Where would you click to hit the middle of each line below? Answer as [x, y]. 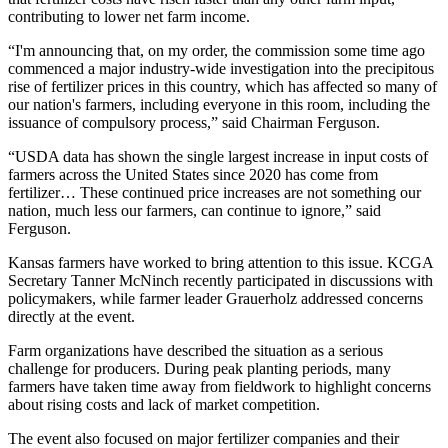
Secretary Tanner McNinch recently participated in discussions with [220, 280]
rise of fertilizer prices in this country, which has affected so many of [222, 86]
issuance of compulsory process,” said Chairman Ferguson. [194, 122]
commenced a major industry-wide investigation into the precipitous [221, 68]
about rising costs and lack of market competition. [164, 404]
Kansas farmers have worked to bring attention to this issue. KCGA [220, 262]
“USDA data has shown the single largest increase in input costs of [218, 156]
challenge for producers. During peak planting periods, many [199, 368]
